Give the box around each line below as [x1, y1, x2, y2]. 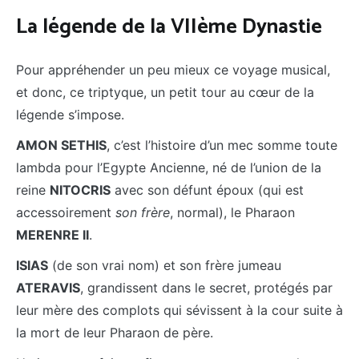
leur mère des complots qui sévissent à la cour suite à [16, 302, 343, 319]
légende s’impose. [16, 107, 124, 123]
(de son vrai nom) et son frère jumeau [48, 257, 281, 274]
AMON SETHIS [16, 137, 107, 154]
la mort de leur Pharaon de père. [16, 325, 213, 341]
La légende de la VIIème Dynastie [16, 9, 322, 44]
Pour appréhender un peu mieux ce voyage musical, [16, 62, 330, 79]
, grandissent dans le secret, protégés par [80, 280, 333, 296]
